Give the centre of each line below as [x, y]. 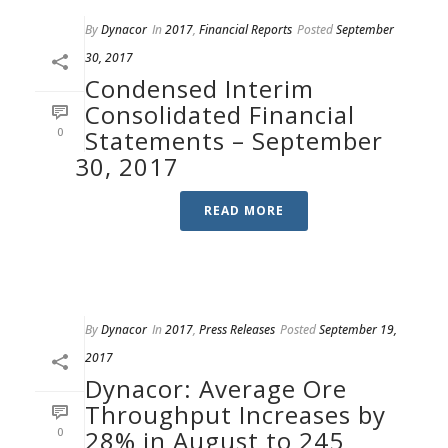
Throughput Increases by [235, 414]
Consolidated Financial [220, 114]
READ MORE [244, 210]
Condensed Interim [199, 88]
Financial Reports [245, 29]
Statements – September [234, 140]
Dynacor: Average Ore [216, 388]
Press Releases [237, 329]
